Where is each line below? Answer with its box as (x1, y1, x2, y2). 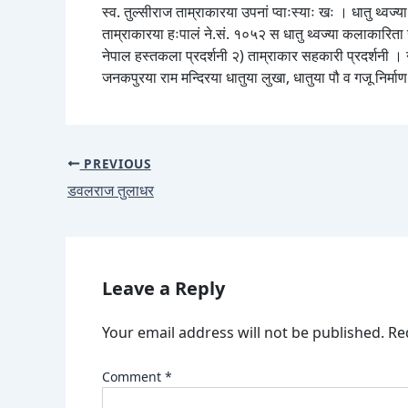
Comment (102, 367, 165, 385)
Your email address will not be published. (102, 321, 384, 342)
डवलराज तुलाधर (67, 179, 154, 200)
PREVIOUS (79, 154, 151, 172)
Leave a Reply (102, 275, 225, 301)
